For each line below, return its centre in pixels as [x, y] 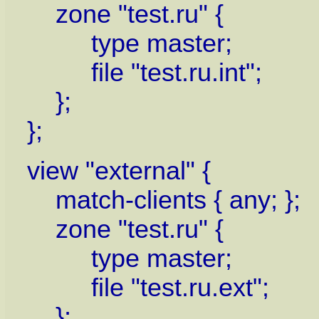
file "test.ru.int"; [144, 73]
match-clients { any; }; [163, 200]
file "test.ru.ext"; [148, 288]
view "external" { [119, 171]
